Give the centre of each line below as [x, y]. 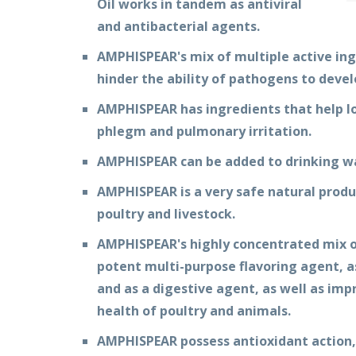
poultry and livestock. [166, 214]
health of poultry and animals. [194, 311]
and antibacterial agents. [178, 26]
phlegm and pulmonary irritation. [204, 131]
